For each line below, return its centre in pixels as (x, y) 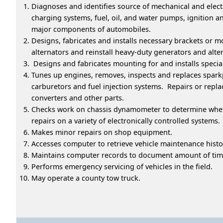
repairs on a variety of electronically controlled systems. (126, 120)
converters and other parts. (78, 98)
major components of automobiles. (91, 29)
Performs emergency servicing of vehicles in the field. (122, 166)
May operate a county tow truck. (86, 178)
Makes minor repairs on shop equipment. (102, 132)
